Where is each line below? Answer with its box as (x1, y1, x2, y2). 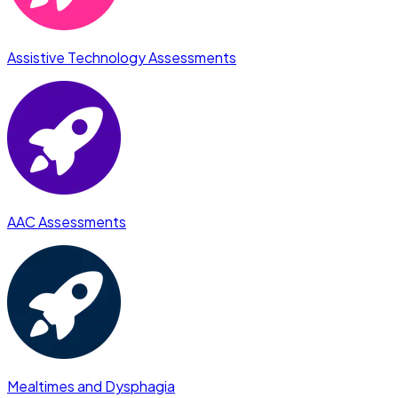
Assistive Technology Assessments (7, 48, 236, 67)
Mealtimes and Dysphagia (7, 377, 175, 395)
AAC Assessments (7, 212, 126, 231)
